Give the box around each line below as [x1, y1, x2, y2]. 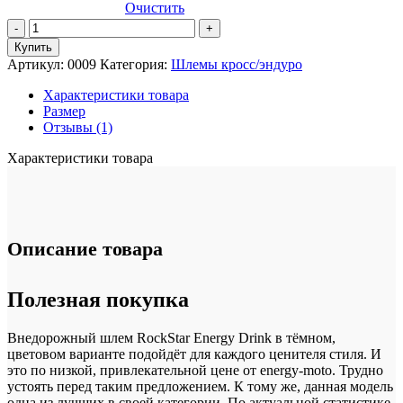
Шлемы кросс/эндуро [171, 56, 302, 72]
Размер [43, 103, 85, 119]
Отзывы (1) [43, 119, 112, 135]
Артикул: [7, 56, 67, 72]
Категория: [100, 56, 167, 72]
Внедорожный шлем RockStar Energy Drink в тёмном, [7, 329, 336, 345]
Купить [14, 40, 52, 54]
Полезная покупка [7, 288, 189, 312]
